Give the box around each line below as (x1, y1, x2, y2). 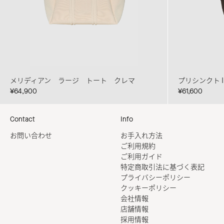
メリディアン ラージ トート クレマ (10, 76, 135, 86)
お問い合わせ (10, 131, 52, 141)
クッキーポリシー (120, 183, 176, 193)
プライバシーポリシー (120, 173, 190, 183)
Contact (10, 114, 35, 124)
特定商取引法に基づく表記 (120, 162, 204, 172)
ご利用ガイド (120, 152, 162, 162)
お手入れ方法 (120, 131, 162, 141)
